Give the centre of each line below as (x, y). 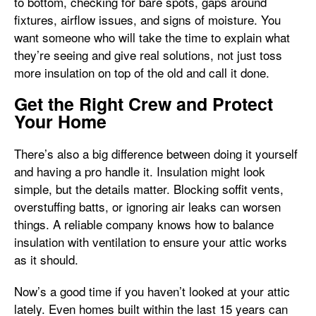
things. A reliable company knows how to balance (144, 224)
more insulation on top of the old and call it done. (142, 72)
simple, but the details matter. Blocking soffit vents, (149, 189)
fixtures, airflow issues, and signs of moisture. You (147, 19)
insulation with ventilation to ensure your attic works (151, 242)
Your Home (60, 121)
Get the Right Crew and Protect (144, 104)
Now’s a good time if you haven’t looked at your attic (152, 291)
